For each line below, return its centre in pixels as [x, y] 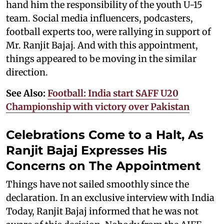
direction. [27, 72]
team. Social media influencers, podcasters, [99, 18]
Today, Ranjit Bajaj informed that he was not [102, 211]
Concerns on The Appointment [103, 166]
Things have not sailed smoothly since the [97, 184]
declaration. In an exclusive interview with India [110, 198]
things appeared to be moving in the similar [101, 59]
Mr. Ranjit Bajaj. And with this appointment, [102, 45]
